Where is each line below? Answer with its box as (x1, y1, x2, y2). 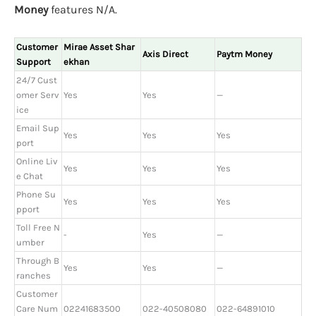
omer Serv (16, 89, 59, 100)
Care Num (16, 303, 58, 314)
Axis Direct (142, 48, 188, 59)
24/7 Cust (16, 74, 57, 85)
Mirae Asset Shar (63, 41, 135, 52)
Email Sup (16, 122, 59, 133)
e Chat (16, 170, 43, 181)
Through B (16, 255, 59, 266)
